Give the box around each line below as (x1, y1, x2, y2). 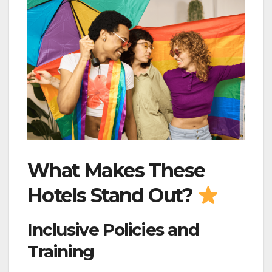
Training (27, 241, 94, 262)
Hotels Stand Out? (27, 183, 198, 208)
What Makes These (27, 158, 205, 183)
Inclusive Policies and (27, 219, 199, 240)
